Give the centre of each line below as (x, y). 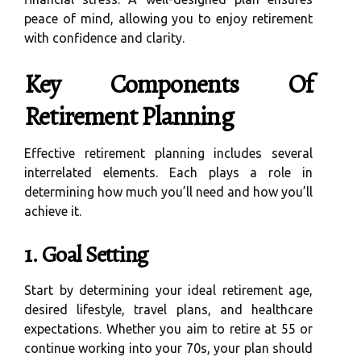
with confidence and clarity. (104, 37)
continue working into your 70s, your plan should (168, 348)
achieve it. (53, 211)
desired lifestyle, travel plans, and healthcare (168, 309)
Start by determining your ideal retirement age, (168, 290)
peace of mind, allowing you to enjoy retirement (168, 18)
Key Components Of (168, 83)
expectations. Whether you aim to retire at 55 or (168, 328)
